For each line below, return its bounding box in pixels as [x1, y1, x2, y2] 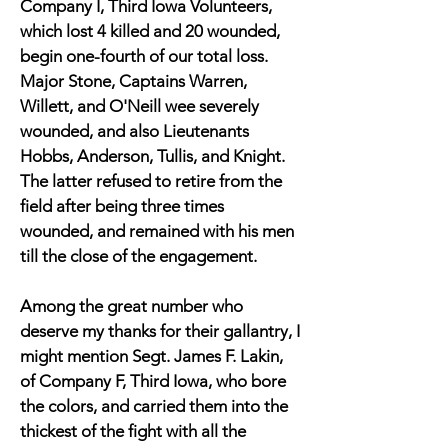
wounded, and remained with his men [20, 221, 294, 241]
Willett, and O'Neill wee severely [20, 96, 259, 116]
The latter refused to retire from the [20, 171, 282, 191]
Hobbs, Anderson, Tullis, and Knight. [20, 146, 285, 166]
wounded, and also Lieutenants [20, 121, 249, 141]
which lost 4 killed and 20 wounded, [20, 21, 280, 41]
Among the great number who [20, 296, 243, 316]
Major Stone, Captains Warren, [20, 71, 247, 91]
